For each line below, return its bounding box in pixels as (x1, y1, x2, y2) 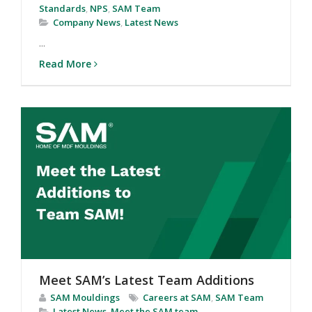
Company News (53, 15, 120, 29)
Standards (39, 1, 86, 15)
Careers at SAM (143, 291, 211, 304)
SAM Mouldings (50, 291, 120, 304)
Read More (39, 56, 91, 70)
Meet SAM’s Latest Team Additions (39, 272, 254, 289)
